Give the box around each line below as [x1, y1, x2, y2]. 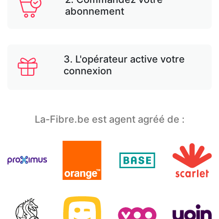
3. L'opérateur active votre [64, 53, 185, 66]
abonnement [65, 5, 125, 17]
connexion [64, 65, 112, 77]
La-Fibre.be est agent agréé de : [34, 113, 185, 125]
